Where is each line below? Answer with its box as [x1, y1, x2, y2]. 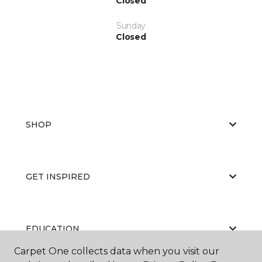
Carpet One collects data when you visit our [14, 246, 219, 257]
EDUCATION [26, 223, 80, 234]
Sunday [116, 20, 146, 31]
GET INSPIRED [26, 171, 90, 182]
